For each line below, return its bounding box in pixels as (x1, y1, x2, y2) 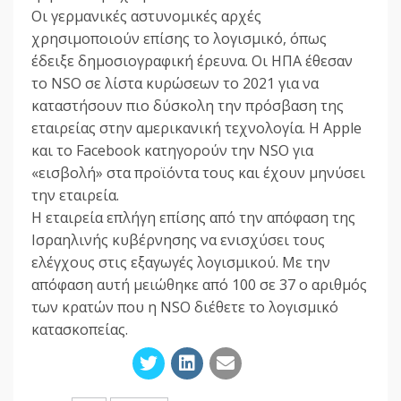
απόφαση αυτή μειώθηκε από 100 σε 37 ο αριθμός (31, 275, 367, 295)
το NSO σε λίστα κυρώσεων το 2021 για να (31, 73, 319, 94)
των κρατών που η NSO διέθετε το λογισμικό (31, 297, 338, 318)
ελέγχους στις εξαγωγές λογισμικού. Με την (31, 252, 330, 273)
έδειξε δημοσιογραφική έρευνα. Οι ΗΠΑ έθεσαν (31, 51, 353, 72)
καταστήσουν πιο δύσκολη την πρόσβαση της (31, 96, 344, 116)
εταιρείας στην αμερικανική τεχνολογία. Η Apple (31, 118, 362, 139)
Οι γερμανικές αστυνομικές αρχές (31, 6, 261, 27)
